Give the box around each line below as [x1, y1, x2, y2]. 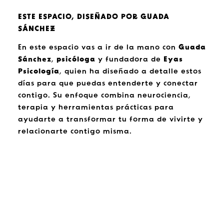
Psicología [17, 67, 59, 75]
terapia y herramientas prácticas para [17, 103, 174, 111]
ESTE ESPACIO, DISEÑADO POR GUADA [17, 13, 169, 21]
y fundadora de [95, 55, 163, 63]
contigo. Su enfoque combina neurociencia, [17, 91, 191, 99]
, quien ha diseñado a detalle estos [59, 67, 201, 75]
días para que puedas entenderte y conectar [17, 79, 198, 87]
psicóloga [53, 55, 95, 63]
